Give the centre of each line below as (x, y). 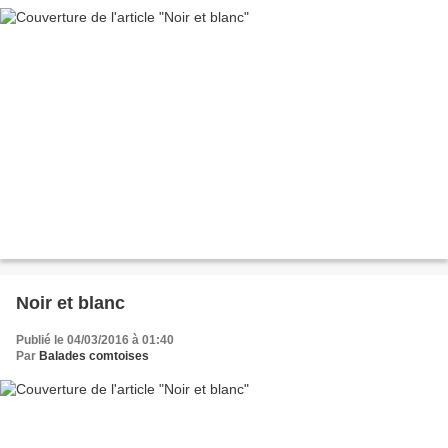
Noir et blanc (70, 303)
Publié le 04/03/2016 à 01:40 (95, 340)
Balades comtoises (94, 356)
